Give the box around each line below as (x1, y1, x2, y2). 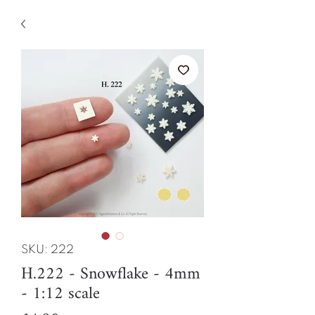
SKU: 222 (21, 244, 74, 256)
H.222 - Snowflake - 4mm (21, 257, 200, 292)
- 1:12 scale (21, 277, 100, 311)
